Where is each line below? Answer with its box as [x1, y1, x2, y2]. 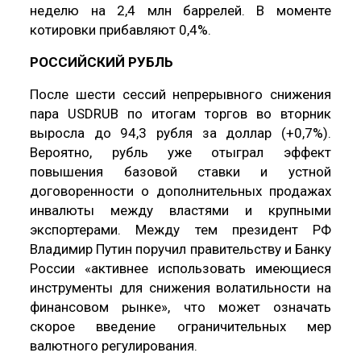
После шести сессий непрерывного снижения [30, 85, 331, 102]
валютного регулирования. [30, 337, 198, 354]
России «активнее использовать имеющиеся [30, 259, 331, 276]
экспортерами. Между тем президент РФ [30, 221, 331, 238]
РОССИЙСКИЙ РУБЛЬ [30, 53, 174, 70]
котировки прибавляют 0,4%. [30, 21, 212, 38]
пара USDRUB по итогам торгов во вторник [30, 105, 331, 122]
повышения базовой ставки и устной [30, 163, 331, 180]
